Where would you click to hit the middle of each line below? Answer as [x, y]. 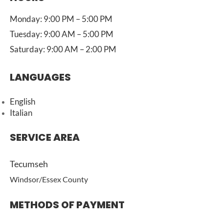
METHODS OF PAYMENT [67, 205]
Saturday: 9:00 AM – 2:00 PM [63, 49]
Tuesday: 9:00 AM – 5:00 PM [62, 34]
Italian [21, 113]
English [22, 101]
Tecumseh [30, 164]
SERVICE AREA [45, 137]
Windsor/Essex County [49, 179]
